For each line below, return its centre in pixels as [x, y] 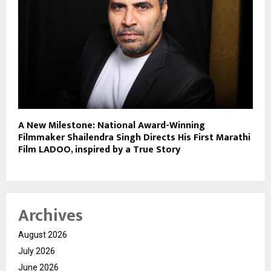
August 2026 [43, 235]
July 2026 [37, 251]
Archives [51, 216]
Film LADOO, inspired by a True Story [99, 150]
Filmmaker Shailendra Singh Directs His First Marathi [134, 138]
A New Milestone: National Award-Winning [112, 126]
